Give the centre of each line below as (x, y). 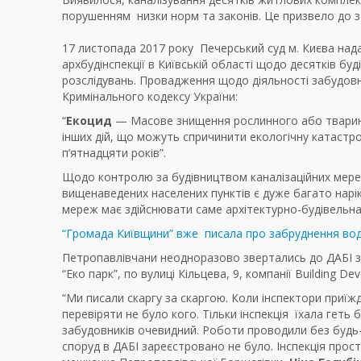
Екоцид (89, 121)
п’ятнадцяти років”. (114, 153)
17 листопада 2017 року (128, 48)
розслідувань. (99, 81)
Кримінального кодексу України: (150, 97)
